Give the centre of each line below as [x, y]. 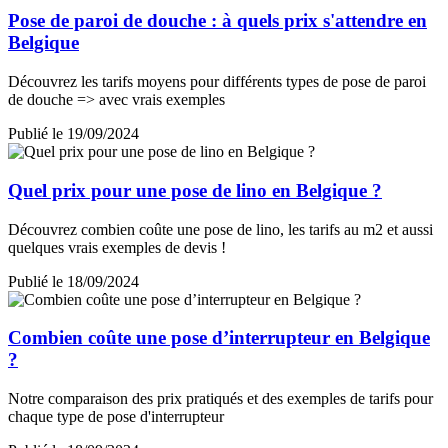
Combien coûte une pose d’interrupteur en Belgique [219, 338]
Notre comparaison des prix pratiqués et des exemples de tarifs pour [220, 399]
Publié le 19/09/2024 [73, 134]
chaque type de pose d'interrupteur [116, 417]
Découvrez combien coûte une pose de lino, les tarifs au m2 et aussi [220, 229]
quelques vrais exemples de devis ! [117, 247]
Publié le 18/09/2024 [73, 281]
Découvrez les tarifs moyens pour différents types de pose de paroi [217, 82]
